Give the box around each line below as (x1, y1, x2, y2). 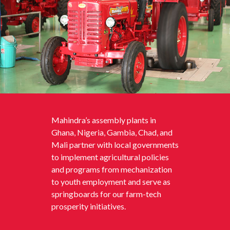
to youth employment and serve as (51, 177, 170, 187)
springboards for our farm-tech (51, 189, 161, 199)
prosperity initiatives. (51, 201, 126, 212)
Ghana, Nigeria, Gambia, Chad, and (51, 127, 172, 138)
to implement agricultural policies (51, 152, 169, 162)
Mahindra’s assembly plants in (51, 115, 156, 125)
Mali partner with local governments (51, 140, 179, 150)
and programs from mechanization (51, 164, 172, 175)
